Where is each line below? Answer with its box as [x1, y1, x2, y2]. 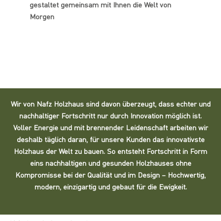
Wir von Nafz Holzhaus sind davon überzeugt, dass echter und [10, 100, 211, 109]
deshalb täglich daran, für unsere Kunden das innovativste [16, 135, 205, 144]
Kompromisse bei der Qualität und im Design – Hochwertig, [15, 171, 206, 180]
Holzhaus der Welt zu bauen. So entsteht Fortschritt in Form [14, 147, 207, 156]
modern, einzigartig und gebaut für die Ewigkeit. [34, 183, 187, 191]
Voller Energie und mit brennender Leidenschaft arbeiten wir [13, 123, 208, 132]
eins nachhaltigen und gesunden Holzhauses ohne [30, 159, 191, 168]
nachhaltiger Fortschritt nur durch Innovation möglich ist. [19, 111, 202, 120]
